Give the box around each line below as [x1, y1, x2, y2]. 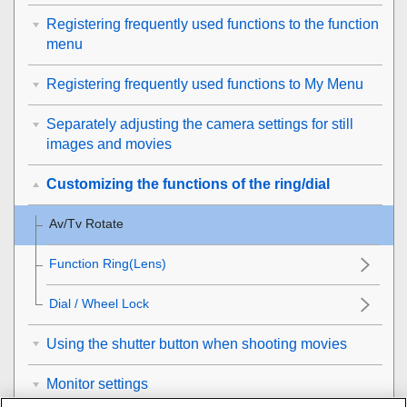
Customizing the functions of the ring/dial [46, 176, 330, 192]
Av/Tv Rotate [49, 216, 124, 231]
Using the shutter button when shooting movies [46, 336, 347, 352]
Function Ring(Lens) [49, 256, 166, 271]
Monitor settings [46, 376, 148, 392]
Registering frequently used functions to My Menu [46, 76, 363, 92]
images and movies [46, 136, 172, 152]
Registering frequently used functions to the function [46, 16, 379, 32]
